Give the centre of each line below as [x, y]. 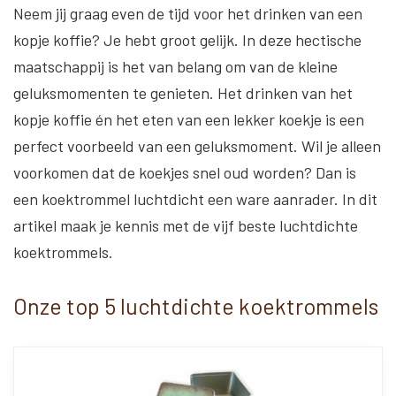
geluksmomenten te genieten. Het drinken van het [183, 93]
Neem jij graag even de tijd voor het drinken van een [188, 13]
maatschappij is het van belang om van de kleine [175, 66]
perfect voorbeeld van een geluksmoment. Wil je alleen [197, 146]
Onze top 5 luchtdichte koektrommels [196, 306]
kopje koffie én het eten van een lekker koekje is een [189, 119]
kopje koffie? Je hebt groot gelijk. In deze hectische [187, 40]
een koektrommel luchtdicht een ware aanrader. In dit [195, 199]
